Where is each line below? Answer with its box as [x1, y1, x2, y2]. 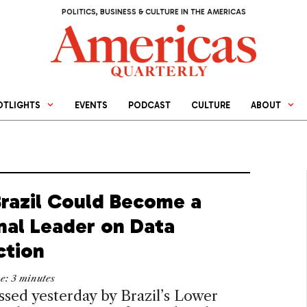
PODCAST [128, 100, 171, 111]
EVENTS [75, 100, 108, 111]
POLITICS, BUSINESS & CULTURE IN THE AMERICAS [61, 8, 246, 16]
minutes [19, 273, 55, 285]
